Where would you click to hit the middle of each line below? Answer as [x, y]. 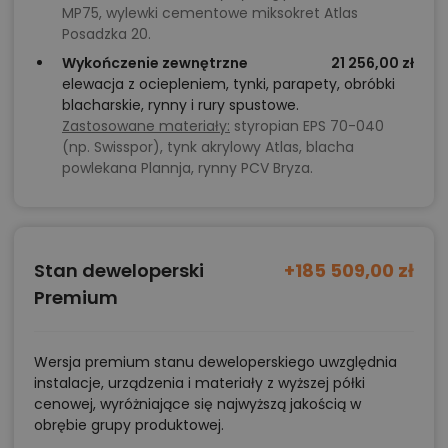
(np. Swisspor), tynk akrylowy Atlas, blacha [208, 146]
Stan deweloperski [119, 270]
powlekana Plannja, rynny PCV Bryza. [187, 167]
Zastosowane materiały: [146, 125]
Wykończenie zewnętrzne [155, 62]
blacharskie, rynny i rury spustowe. [180, 104]
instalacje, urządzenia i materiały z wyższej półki [199, 382]
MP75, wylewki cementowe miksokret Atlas [210, 12]
